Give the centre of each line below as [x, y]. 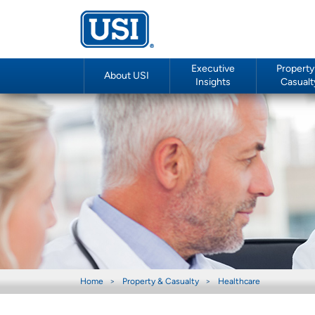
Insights [213, 83]
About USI [127, 76]
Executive [213, 69]
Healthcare [239, 282]
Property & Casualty [161, 282]
